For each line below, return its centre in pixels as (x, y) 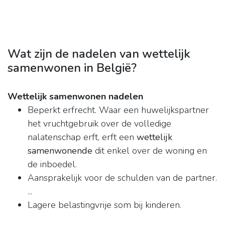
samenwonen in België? (72, 68)
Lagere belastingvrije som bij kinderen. (104, 205)
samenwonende (60, 151)
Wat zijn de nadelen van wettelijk (99, 54)
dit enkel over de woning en (150, 151)
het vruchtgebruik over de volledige (99, 124)
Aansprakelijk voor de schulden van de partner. (122, 178)
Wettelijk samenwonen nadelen (75, 97)
